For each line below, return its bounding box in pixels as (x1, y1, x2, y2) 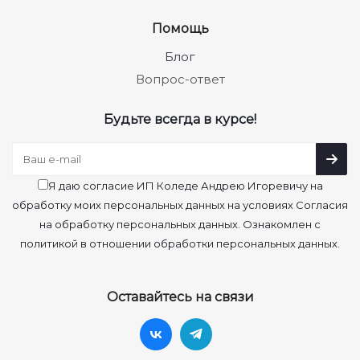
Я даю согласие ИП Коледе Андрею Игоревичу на (47, 178, 323, 192)
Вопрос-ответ (135, 71, 225, 87)
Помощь (151, 19, 209, 36)
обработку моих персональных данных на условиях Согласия (12, 198, 348, 211)
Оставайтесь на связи (106, 288, 254, 305)
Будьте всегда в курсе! (104, 110, 256, 127)
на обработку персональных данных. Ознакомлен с (39, 217, 321, 231)
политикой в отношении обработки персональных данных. (20, 236, 340, 250)
